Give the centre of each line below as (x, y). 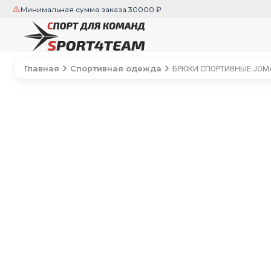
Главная (42, 68)
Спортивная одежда (116, 68)
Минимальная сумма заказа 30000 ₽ (91, 9)
